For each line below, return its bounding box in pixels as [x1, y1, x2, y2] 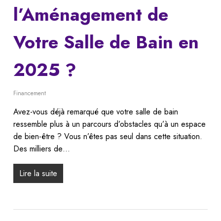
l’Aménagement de [13, 1, 168, 28]
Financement [13, 89, 46, 98]
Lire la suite [19, 168, 57, 180]
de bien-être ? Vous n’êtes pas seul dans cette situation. [13, 131, 202, 143]
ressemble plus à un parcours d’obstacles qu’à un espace [13, 118, 206, 130]
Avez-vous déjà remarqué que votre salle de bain [13, 106, 178, 118]
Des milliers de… [13, 143, 70, 155]
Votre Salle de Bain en [13, 29, 199, 56]
